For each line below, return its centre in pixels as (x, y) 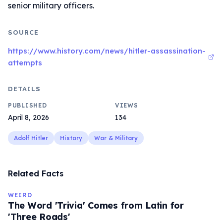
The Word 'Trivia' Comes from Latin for (96, 205)
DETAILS (25, 89)
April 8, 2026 (28, 117)
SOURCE (24, 32)
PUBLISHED (28, 105)
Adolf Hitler (31, 138)
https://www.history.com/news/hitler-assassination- (107, 51)
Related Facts (36, 173)
